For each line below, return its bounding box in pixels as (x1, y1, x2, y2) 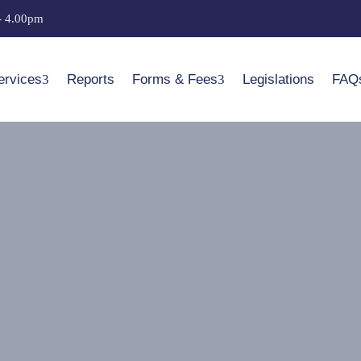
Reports (66, 72, 114, 87)
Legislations (242, 72, 314, 87)
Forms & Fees (131, 72, 218, 87)
